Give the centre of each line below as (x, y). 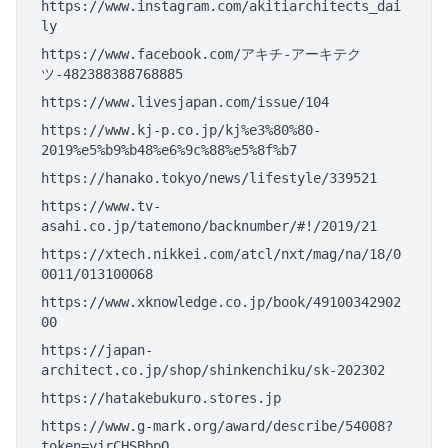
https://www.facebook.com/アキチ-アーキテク (201, 54)
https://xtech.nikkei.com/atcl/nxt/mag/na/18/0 (221, 254)
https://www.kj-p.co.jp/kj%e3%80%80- (181, 130)
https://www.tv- (101, 206)
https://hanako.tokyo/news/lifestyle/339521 (209, 178)
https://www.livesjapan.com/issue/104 (185, 102)
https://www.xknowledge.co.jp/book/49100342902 (221, 302)
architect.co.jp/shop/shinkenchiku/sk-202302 (213, 370)
